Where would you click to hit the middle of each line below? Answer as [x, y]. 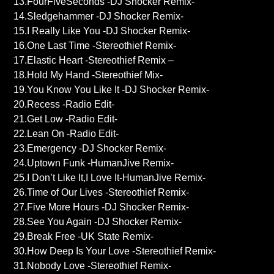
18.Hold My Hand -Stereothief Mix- [88, 75]
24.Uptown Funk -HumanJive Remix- [94, 163]
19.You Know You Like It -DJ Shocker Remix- [112, 90]
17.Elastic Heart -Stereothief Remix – [94, 61]
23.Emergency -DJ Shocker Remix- [90, 149]
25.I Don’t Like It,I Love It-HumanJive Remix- [110, 178]
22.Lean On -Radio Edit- [66, 134]
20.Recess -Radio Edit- [64, 105]
